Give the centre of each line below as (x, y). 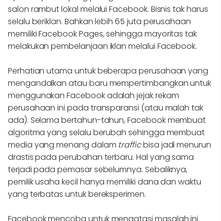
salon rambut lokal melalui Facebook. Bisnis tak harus (108, 9)
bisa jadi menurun (177, 145)
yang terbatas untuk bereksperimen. (77, 194)
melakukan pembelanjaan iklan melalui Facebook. (103, 46)
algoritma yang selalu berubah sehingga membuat (107, 132)
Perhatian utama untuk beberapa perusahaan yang (108, 71)
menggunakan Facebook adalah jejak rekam (93, 95)
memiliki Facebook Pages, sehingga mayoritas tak (102, 34)
